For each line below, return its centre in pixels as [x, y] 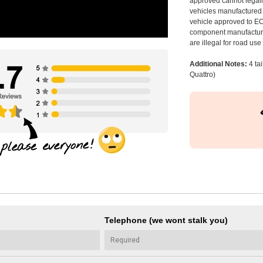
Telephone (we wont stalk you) [166, 220]
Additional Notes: [219, 64]
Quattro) [203, 75]
